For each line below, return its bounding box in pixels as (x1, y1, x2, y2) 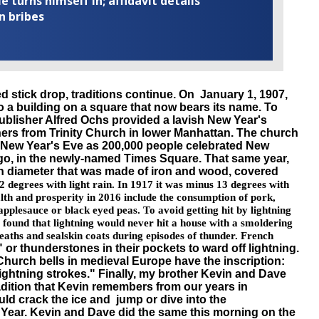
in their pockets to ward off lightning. (100, 242, 299, 255)
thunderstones (20, 242, 100, 255)
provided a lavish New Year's (109, 114, 267, 127)
